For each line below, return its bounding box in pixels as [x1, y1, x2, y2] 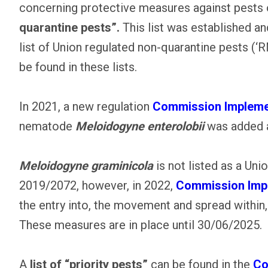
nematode [19, 119, 75, 134]
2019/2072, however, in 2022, [19, 178, 176, 193]
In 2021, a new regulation [19, 99, 153, 114]
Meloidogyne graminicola [19, 159, 153, 173]
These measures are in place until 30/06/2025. [19, 218, 262, 233]
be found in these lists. [19, 60, 137, 75]
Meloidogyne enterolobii [75, 119, 204, 134]
